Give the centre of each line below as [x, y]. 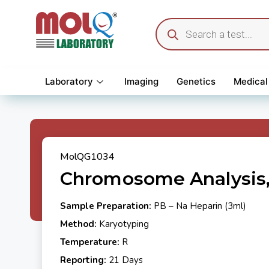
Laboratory [69, 81]
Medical [251, 81]
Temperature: [90, 242]
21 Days [125, 260]
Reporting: [83, 260]
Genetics [196, 81]
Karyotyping [124, 224]
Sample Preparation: [106, 206]
